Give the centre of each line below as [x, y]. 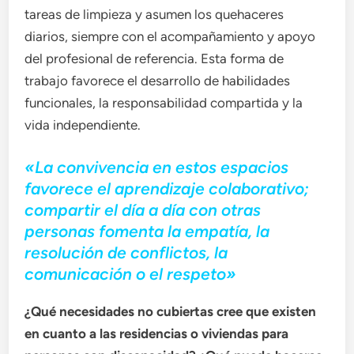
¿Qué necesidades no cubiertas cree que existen [171, 311]
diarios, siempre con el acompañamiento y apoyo [170, 37]
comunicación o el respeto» [131, 273]
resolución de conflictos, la [126, 252]
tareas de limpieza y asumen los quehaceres [154, 15]
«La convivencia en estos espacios [157, 167]
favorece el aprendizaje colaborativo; [167, 188]
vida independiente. [83, 125]
